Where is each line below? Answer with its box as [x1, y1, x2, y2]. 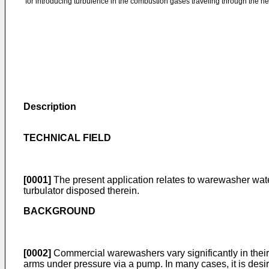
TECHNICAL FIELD [23, 133, 111, 143]
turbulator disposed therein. [23, 186, 139, 196]
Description [23, 101, 76, 112]
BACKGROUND [23, 206, 95, 216]
